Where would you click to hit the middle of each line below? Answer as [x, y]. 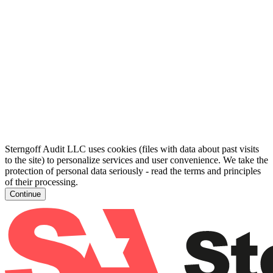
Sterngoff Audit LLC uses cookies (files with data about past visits [132, 149]
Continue [25, 194]
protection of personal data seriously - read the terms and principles [133, 171]
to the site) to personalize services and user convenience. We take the [136, 160]
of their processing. [41, 182]
